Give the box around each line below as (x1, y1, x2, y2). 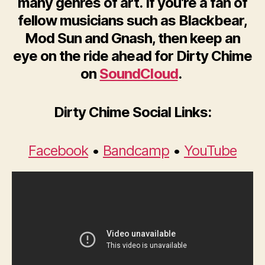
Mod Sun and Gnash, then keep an (24, 30, 241, 47)
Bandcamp (102, 142, 170, 160)
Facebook (28, 142, 88, 160)
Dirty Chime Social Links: (53, 104, 212, 121)
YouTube (184, 142, 237, 160)
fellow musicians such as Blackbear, (17, 12, 248, 30)
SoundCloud (99, 65, 178, 83)
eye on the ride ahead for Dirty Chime (13, 47, 252, 65)
